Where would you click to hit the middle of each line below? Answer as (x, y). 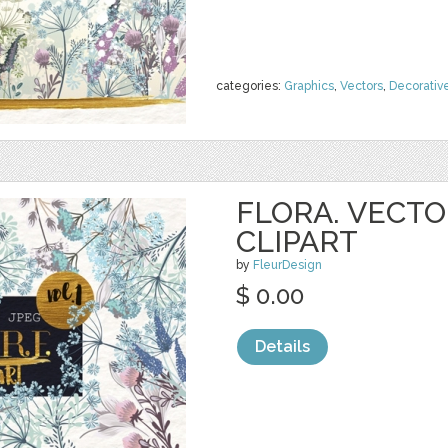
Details (282, 346)
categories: (250, 86)
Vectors (361, 86)
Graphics (309, 86)
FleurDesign (287, 265)
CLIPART (297, 241)
